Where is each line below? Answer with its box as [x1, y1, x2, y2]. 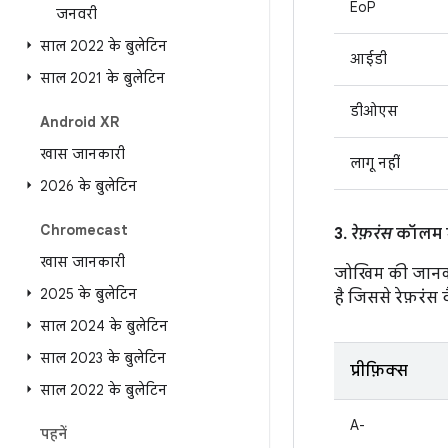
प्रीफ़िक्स [350, 361, 408, 381]
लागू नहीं [350, 154, 400, 172]
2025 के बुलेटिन [40, 285, 137, 303]
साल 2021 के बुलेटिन [40, 69, 165, 87]
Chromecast [40, 221, 128, 239]
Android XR [40, 113, 119, 131]
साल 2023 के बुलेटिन [40, 349, 166, 367]
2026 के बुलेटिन [40, 177, 137, 195]
